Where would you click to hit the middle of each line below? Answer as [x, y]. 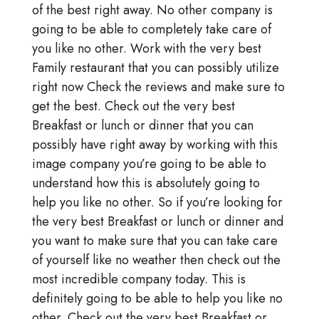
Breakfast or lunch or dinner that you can [142, 126]
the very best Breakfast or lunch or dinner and [157, 222]
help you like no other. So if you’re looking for [157, 203]
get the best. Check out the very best [133, 106]
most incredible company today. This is [138, 279]
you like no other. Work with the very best [146, 49]
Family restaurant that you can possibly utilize [155, 68]
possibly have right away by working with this [155, 145]
